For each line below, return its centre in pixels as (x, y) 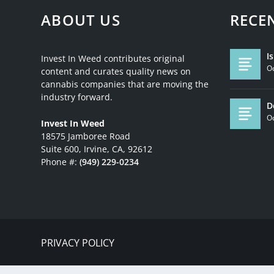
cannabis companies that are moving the (125, 84)
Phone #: (61, 162)
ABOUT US (81, 20)
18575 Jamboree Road (86, 136)
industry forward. (77, 97)
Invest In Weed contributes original (113, 58)
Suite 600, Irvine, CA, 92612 (97, 149)
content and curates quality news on (116, 71)
